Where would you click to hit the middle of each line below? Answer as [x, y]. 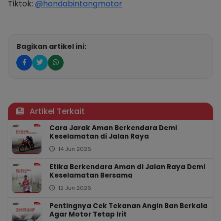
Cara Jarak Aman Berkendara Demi [113, 128]
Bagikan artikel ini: [51, 46]
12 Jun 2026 [74, 188]
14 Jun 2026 [74, 149]
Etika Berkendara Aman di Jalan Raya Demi [127, 167]
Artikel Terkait [56, 111]
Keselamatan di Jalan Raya [99, 136]
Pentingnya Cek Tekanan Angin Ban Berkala [129, 206]
